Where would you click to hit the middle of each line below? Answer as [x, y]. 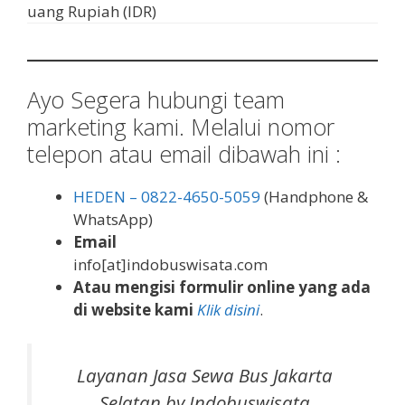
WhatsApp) [113, 219]
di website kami [135, 309]
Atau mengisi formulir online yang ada [222, 287]
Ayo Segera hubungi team [156, 99]
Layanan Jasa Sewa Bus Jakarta [205, 376]
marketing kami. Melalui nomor [181, 126]
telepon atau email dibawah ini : [184, 153]
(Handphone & [314, 196]
